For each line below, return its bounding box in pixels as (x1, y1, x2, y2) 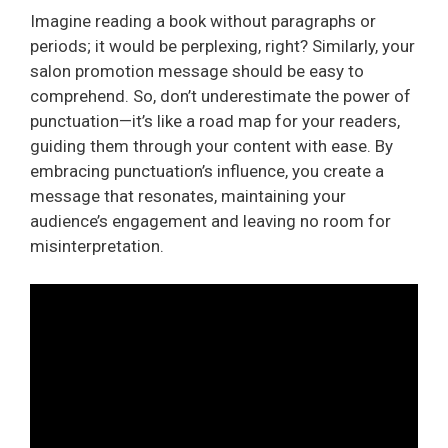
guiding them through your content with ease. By (30, 135, 393, 156)
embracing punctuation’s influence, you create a (30, 160, 384, 181)
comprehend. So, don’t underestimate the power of (30, 85, 411, 106)
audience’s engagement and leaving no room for (30, 210, 391, 231)
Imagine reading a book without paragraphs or (30, 10, 376, 31)
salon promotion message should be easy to (30, 60, 364, 81)
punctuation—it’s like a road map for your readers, (30, 110, 400, 131)
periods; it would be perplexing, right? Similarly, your (30, 35, 415, 56)
